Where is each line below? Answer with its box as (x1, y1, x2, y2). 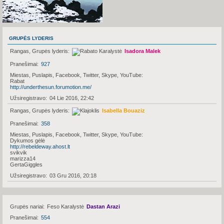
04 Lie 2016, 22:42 (49, 94, 94, 101)
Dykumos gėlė (10, 137, 45, 143)
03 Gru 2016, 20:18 (49, 172, 96, 178)
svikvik (10, 149, 27, 155)
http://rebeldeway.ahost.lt (10, 143, 70, 149)
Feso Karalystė (47, 203, 84, 209)
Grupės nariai (10, 203, 43, 209)
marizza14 (10, 155, 35, 161)
